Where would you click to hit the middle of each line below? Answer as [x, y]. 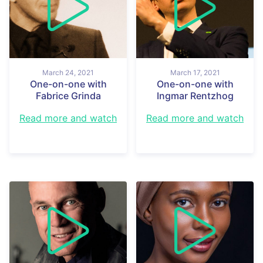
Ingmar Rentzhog [195, 95]
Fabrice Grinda [68, 95]
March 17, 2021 [195, 72]
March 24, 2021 [68, 72]
